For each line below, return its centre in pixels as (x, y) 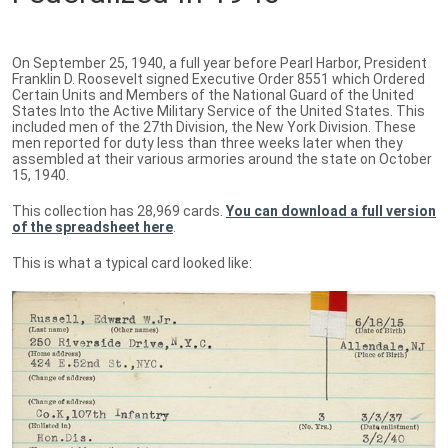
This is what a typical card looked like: (132, 262)
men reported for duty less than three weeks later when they (207, 142)
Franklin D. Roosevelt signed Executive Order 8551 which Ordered (218, 78)
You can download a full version (331, 210)
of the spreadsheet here (92, 226)
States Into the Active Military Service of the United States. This (218, 110)
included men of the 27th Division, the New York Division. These (214, 126)
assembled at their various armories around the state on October (222, 158)
